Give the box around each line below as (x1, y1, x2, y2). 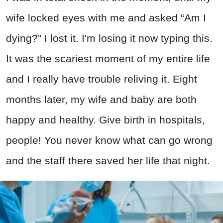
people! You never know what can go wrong (6, 134, 213, 146)
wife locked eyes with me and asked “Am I (6, 12, 206, 24)
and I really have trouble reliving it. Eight (6, 73, 197, 85)
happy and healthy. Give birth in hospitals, (6, 114, 205, 126)
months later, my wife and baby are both (6, 94, 197, 106)
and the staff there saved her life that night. (6, 155, 210, 167)
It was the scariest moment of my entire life (6, 53, 210, 65)
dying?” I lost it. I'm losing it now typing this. (6, 32, 213, 44)
